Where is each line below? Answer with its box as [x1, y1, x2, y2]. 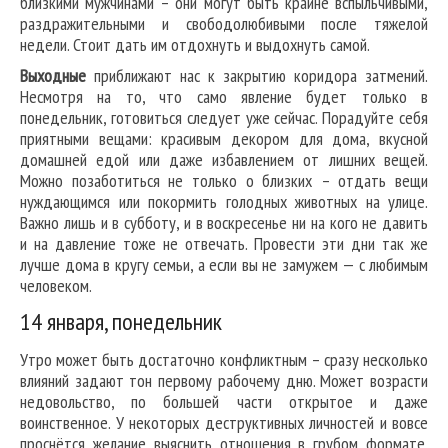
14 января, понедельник [20, 306, 222, 338]
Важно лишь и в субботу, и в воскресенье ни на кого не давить [20, 211, 428, 235]
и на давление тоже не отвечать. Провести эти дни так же [20, 232, 428, 256]
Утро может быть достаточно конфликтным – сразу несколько [20, 348, 428, 372]
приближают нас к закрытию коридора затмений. [86, 64, 428, 88]
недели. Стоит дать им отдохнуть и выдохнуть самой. [20, 33, 370, 57]
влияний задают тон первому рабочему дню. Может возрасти [20, 369, 428, 393]
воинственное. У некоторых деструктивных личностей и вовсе [20, 411, 428, 435]
